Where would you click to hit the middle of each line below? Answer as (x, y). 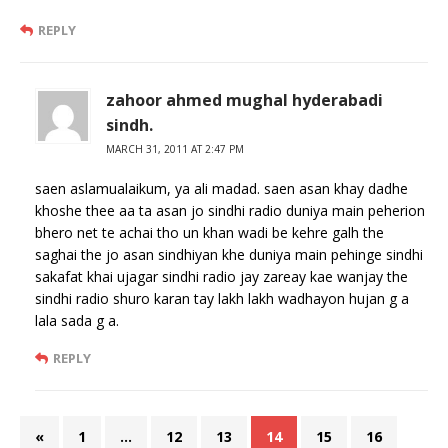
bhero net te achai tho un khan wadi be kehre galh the (209, 232)
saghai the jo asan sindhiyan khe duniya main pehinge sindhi (229, 254)
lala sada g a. (77, 320)
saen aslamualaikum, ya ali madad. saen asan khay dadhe (221, 188)
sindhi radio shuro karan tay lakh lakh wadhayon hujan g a (222, 298)
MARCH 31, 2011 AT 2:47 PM (175, 148)
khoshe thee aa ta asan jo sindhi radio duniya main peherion (230, 210)
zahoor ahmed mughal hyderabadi (244, 99)
